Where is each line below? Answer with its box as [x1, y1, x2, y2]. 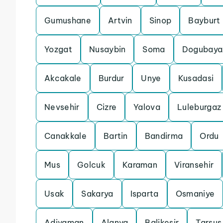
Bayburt [188, 15, 221, 25]
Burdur [98, 73, 124, 83]
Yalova [133, 102, 161, 112]
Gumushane [44, 15, 91, 25]
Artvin [108, 15, 132, 25]
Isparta [130, 189, 159, 199]
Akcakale [44, 73, 82, 83]
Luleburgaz [177, 102, 222, 112]
